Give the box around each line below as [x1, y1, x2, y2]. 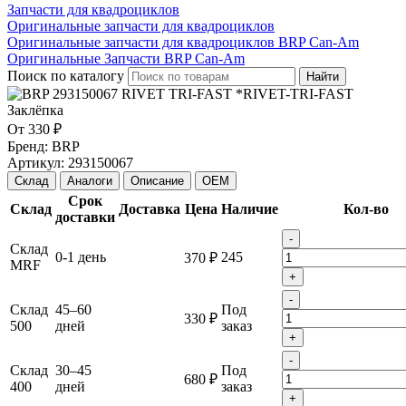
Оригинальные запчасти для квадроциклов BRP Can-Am [7, 34, 359, 50]
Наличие [221, 200, 278, 217]
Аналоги [67, 173, 112, 188]
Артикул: [7, 154, 64, 170]
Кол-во [343, 200, 389, 217]
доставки [55, 208, 115, 225]
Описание [130, 173, 184, 188]
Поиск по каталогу [7, 67, 124, 83]
